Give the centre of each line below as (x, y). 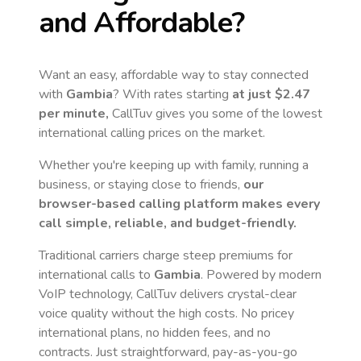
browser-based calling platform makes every (179, 204)
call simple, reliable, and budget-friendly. (168, 223)
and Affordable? (142, 23)
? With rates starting (172, 94)
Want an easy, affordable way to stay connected (174, 75)
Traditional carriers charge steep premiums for (166, 255)
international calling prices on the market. (152, 133)
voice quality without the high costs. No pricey (166, 313)
